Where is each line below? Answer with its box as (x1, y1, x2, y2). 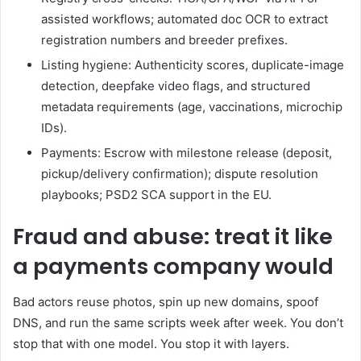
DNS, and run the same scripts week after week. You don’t (13, 315, 343, 331)
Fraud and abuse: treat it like (13, 221, 333, 251)
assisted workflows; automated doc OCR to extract (41, 10, 328, 27)
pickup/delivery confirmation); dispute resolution (41, 165, 318, 181)
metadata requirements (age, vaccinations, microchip (41, 98, 342, 114)
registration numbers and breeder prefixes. (41, 31, 288, 48)
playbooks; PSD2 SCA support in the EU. (41, 186, 272, 202)
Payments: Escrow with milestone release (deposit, (41, 144, 332, 160)
